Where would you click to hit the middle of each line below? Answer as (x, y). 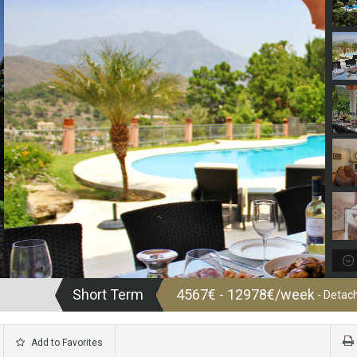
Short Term (108, 295)
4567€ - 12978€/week (245, 295)
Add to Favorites (66, 343)
